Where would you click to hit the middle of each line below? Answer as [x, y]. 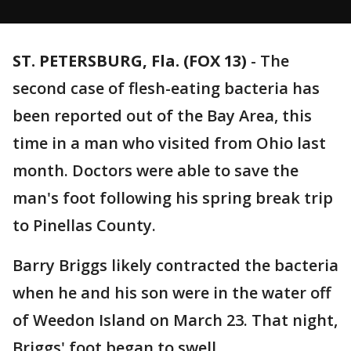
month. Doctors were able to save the [156, 170]
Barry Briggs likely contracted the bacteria [175, 265]
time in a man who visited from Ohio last [169, 143]
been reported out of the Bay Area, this [162, 116]
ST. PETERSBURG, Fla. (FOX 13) [130, 61]
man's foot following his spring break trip [173, 198]
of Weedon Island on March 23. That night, [175, 320]
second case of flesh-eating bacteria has [166, 88]
